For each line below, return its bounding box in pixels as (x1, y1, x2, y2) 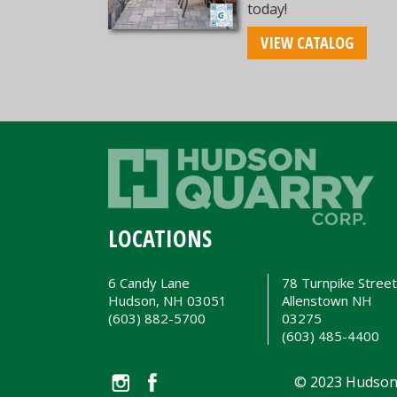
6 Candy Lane (108, 274, 190, 292)
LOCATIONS (108, 222, 212, 255)
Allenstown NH (282, 292, 373, 310)
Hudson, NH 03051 (108, 292, 227, 310)
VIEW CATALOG (261, 32, 354, 54)
